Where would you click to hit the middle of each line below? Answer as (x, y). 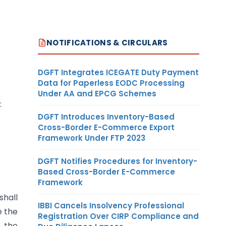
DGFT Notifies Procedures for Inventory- (118, 161)
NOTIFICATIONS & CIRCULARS (107, 42)
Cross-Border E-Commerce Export (106, 127)
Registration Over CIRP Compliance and (118, 216)
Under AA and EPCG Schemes (97, 93)
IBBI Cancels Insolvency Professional (111, 205)
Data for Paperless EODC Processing (111, 83)
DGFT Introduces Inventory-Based (106, 117)
